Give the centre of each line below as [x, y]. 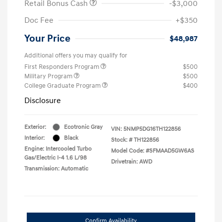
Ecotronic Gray [83, 127]
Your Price [47, 38]
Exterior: [35, 127]
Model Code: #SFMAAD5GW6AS [153, 151]
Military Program [49, 76]
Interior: [34, 138]
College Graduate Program [63, 85]
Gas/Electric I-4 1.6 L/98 [55, 158]
